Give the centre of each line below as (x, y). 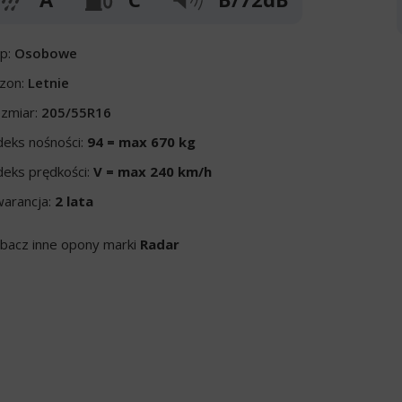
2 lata (74, 201)
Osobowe (46, 53)
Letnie (49, 83)
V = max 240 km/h (153, 171)
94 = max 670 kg (142, 142)
